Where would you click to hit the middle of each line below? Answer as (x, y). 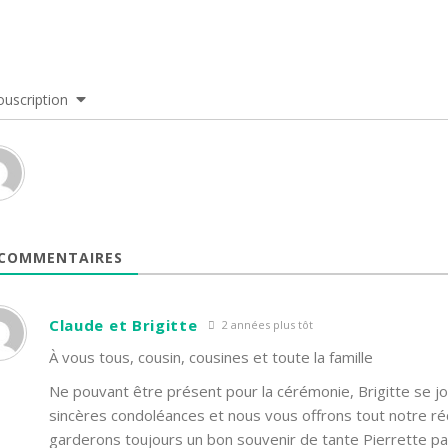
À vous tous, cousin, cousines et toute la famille (210, 357)
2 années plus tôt (265, 324)
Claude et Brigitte (123, 325)
